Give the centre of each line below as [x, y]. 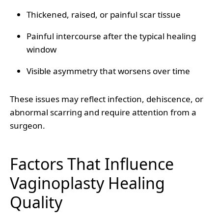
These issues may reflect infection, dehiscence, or [107, 99]
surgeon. [27, 125]
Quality [36, 202]
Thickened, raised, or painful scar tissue [104, 14]
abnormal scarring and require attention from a [103, 112]
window [41, 49]
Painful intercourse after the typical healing [111, 36]
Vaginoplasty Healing [87, 183]
